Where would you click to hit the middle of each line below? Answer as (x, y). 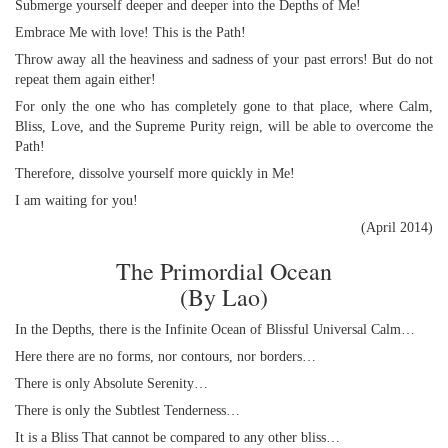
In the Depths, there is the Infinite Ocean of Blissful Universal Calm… (215, 329)
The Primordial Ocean (224, 271)
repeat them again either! (85, 79)
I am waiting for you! (76, 200)
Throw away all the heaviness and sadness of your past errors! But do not (224, 59)
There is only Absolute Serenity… (111, 383)
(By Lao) (224, 297)
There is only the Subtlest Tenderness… (127, 410)
